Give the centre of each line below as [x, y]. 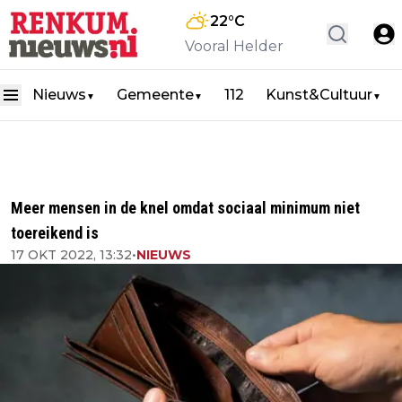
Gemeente [155, 94]
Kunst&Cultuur [319, 94]
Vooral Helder [234, 47]
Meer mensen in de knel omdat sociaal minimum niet [185, 208]
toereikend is [55, 233]
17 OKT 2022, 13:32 [71, 255]
